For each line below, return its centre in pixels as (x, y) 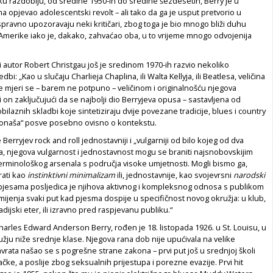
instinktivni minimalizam (71, 175)
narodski (249, 175)
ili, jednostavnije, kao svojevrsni (174, 175)
